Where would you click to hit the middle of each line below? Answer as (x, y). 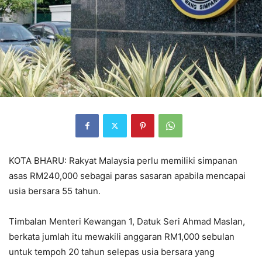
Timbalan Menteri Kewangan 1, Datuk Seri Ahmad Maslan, (127, 221)
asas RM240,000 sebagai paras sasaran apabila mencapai (127, 175)
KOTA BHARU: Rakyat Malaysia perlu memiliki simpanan (123, 160)
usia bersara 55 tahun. (55, 191)
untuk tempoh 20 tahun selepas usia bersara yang (112, 251)
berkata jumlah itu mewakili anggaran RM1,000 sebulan (122, 236)
